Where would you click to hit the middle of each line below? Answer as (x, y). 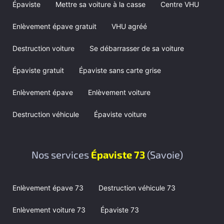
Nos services (61, 154)
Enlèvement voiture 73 (49, 209)
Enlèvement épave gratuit (54, 26)
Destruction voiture (43, 48)
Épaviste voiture (120, 114)
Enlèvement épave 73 (48, 187)
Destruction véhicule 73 (137, 187)
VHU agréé (129, 26)
